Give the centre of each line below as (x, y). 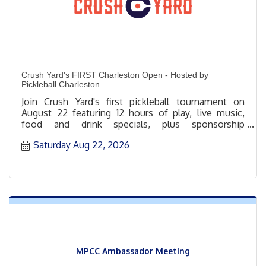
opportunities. (52, 135)
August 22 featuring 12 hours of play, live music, (133, 113)
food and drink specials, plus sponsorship (133, 124)
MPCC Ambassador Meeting (133, 251)
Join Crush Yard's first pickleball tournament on (133, 101)
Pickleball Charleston (61, 84)
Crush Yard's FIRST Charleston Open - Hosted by (115, 75)
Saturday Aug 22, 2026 (81, 145)
